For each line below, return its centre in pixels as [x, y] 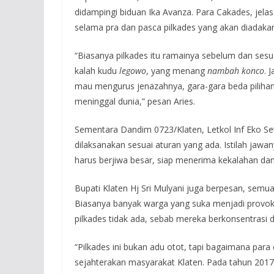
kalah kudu [97, 70]
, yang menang [177, 70]
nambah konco [236, 70]
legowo [133, 70]
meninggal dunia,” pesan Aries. [135, 101]
